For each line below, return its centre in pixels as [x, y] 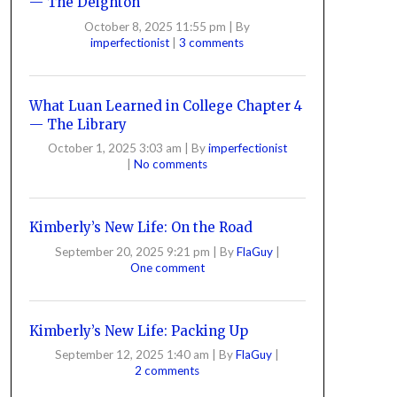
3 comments [212, 42]
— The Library [78, 124]
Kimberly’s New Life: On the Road [140, 227]
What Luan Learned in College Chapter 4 [165, 105]
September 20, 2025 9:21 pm [132, 251]
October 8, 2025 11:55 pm [156, 26]
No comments [171, 164]
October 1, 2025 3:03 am [114, 148]
